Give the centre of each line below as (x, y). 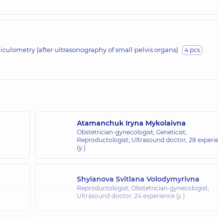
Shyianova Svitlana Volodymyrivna (138, 179)
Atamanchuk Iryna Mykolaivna (131, 123)
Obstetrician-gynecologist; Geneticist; (132, 132)
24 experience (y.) (159, 196)
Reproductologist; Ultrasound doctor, (133, 140)
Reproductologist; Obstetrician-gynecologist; (143, 188)
